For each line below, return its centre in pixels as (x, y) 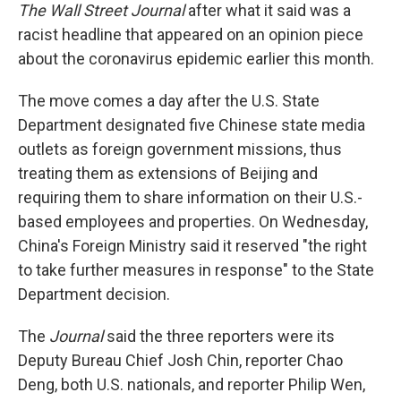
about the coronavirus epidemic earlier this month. (196, 59)
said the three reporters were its (219, 336)
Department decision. (94, 294)
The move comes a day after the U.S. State (169, 101)
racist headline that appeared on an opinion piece (191, 34)
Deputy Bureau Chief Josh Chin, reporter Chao (180, 360)
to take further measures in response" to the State (196, 270)
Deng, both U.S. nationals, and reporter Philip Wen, (192, 384)
